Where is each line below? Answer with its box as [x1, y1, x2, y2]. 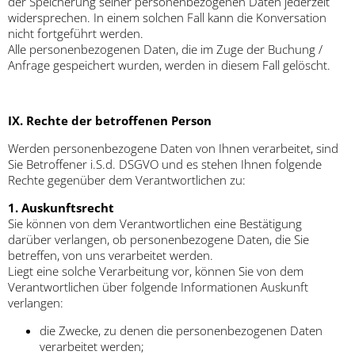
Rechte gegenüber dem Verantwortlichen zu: [8, 172, 246, 189]
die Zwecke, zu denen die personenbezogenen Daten [40, 323, 323, 339]
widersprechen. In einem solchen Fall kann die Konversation [8, 10, 326, 26]
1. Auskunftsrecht [8, 200, 114, 216]
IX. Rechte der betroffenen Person [8, 113, 212, 129]
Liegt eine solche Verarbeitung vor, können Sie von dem [8, 263, 303, 280]
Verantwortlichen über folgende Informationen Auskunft [8, 279, 308, 296]
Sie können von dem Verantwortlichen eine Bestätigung [8, 216, 302, 232]
